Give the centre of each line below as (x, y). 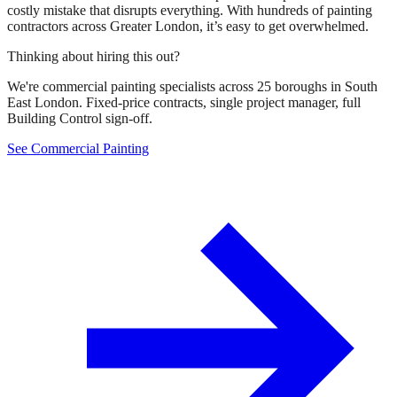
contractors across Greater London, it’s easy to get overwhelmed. (188, 26)
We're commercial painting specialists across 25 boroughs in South (192, 86)
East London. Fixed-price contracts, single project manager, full (184, 102)
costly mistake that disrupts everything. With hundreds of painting (190, 10)
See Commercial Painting (78, 148)
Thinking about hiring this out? (93, 56)
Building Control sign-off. (80, 118)
